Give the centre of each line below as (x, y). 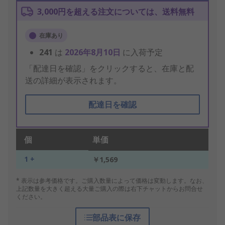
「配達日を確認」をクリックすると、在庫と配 (109, 69)
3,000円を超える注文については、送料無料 (116, 12)
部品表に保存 (116, 218)
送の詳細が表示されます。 (73, 81)
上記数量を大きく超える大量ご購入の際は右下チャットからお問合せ (109, 189)
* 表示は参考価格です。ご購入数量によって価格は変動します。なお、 (112, 181)
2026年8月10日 (94, 52)
